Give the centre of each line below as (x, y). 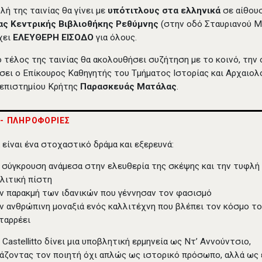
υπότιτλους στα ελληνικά (164, 11)
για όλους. (117, 38)
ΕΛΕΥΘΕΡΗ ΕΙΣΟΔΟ (55, 38)
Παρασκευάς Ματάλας (129, 86)
